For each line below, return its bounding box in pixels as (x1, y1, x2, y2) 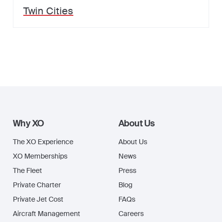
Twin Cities (23, 4, 73, 17)
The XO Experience (13, 137, 73, 146)
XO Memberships (13, 152, 67, 161)
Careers (118, 209, 144, 218)
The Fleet (13, 166, 42, 175)
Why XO (13, 117, 44, 129)
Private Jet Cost (13, 195, 63, 204)
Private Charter (13, 180, 61, 189)
